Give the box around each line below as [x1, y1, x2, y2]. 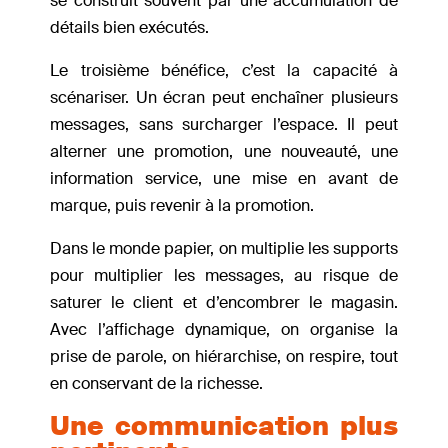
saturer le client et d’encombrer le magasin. [50, 292, 398, 314]
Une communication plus [50, 409, 398, 444]
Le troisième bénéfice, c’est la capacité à [50, 60, 398, 82]
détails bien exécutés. [50, 17, 209, 39]
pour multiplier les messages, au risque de [50, 265, 398, 287]
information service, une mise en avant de [50, 168, 398, 190]
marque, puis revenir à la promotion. [50, 195, 318, 217]
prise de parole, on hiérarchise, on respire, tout [50, 346, 398, 368]
